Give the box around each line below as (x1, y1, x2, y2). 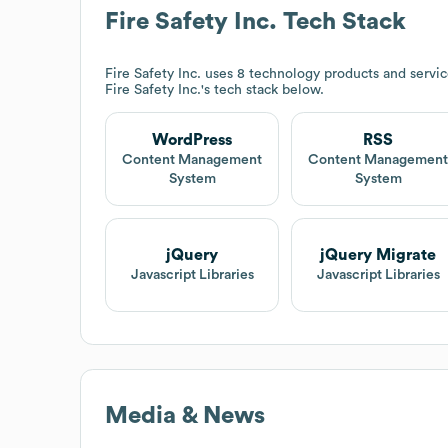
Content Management (122, 152, 263, 167)
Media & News (105, 403, 265, 428)
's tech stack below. (201, 82, 324, 97)
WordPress (152, 131, 233, 148)
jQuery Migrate (320, 247, 437, 264)
